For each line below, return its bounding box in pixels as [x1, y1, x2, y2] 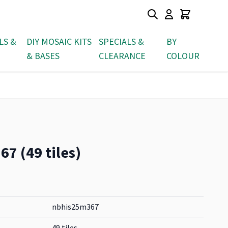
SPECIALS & [98, 36, 144, 47]
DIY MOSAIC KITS [26, 36, 92, 47]
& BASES [26, 50, 60, 62]
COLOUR [166, 50, 199, 62]
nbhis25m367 [52, 202, 99, 212]
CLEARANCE [98, 50, 146, 62]
